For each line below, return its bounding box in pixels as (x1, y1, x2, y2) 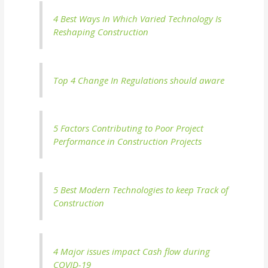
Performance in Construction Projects (53, 135, 202, 148)
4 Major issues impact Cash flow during (53, 245, 211, 257)
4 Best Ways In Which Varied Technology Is (53, 12, 222, 25)
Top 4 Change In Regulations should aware (53, 74, 225, 86)
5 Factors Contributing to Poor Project (53, 122, 204, 135)
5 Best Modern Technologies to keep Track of (53, 183, 229, 196)
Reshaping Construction (53, 25, 149, 38)
